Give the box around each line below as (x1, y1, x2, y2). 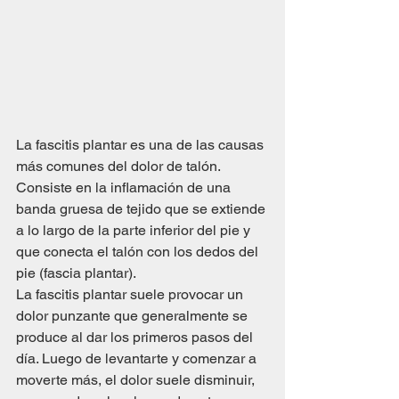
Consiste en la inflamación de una (16, 178, 234, 196)
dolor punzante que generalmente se (16, 306, 251, 324)
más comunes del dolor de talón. (16, 157, 224, 175)
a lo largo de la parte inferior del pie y (16, 221, 254, 239)
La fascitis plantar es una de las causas (16, 135, 267, 153)
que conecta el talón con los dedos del (16, 242, 262, 260)
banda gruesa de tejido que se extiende (16, 199, 269, 217)
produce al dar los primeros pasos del (16, 328, 256, 346)
